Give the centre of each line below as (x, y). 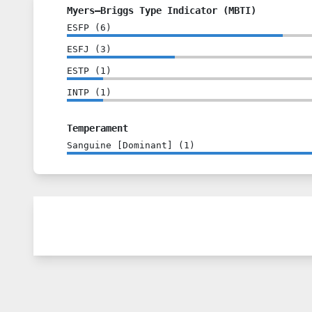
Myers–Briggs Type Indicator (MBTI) (162, 10)
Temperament (97, 128)
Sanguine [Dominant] (120, 145)
